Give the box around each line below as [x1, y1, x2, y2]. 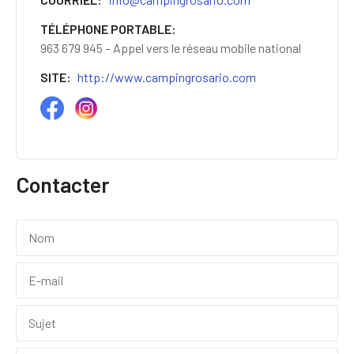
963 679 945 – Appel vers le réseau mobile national [40, 40, 301, 55]
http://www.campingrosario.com [77, 69, 256, 85]
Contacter [16, 171, 110, 197]
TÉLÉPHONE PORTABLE [40, 21, 171, 36]
